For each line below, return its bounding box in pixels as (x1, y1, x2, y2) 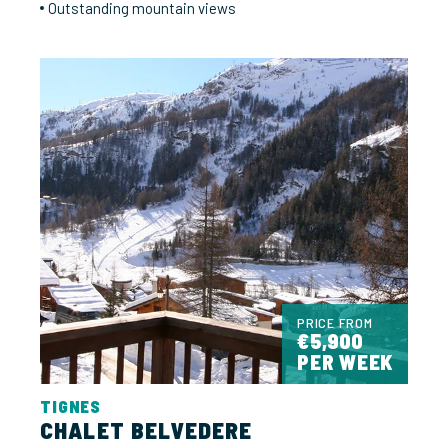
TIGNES (40, 396, 102, 417)
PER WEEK (297, 349, 393, 375)
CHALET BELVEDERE (40, 416, 253, 445)
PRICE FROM (297, 314, 373, 332)
